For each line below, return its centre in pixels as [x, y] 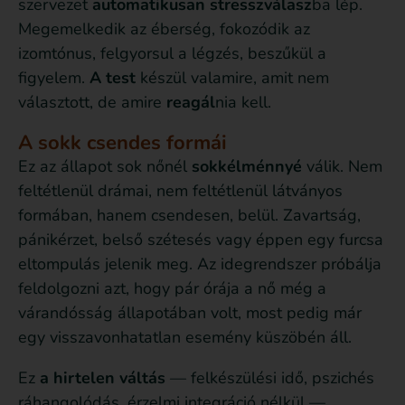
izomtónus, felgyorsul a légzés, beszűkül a [172, 54]
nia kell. [243, 103]
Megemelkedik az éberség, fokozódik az [164, 29]
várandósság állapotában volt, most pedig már [190, 313]
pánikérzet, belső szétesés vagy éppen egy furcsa [201, 240]
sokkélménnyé [247, 167]
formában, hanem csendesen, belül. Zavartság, [189, 216]
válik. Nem [342, 167]
